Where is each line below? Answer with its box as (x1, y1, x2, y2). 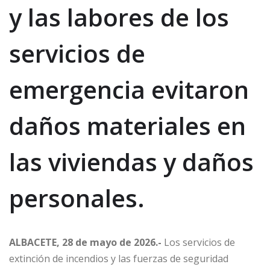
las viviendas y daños (9, 145, 254, 178)
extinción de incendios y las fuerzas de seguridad (9, 251, 228, 265)
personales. (9, 181, 145, 215)
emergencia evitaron (9, 72, 249, 106)
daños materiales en (9, 108, 246, 142)
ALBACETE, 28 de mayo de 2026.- (9, 235, 162, 249)
